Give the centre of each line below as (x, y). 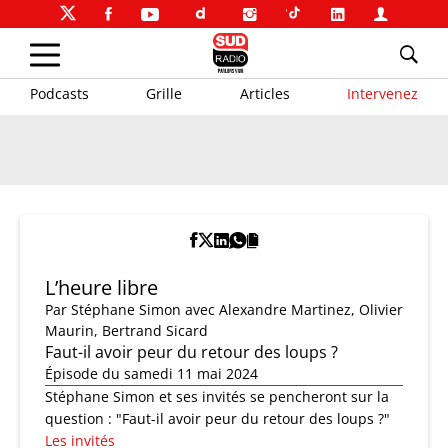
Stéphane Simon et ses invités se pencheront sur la (217, 396)
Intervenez (382, 93)
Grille (164, 93)
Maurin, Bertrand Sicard (126, 330)
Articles (264, 93)
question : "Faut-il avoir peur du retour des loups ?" (217, 418)
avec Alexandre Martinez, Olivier (294, 309)
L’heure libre (101, 287)
